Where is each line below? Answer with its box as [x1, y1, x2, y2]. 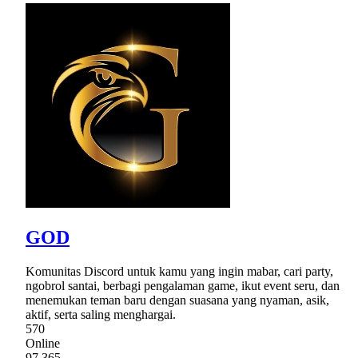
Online [26, 336, 60, 350]
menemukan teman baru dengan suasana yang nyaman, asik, [26, 292, 329, 307]
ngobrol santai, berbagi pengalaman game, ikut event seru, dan [26, 278, 340, 292]
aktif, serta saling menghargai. [26, 307, 176, 321]
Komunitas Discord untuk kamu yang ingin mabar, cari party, [26, 264, 333, 278]
